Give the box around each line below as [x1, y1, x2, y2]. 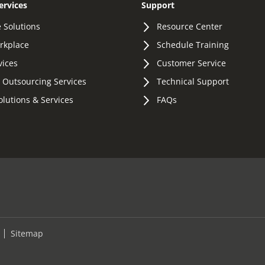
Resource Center [157, 20, 222, 32]
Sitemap [11, 227, 43, 239]
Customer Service [157, 57, 226, 69]
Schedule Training [157, 38, 229, 50]
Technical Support [157, 75, 229, 87]
